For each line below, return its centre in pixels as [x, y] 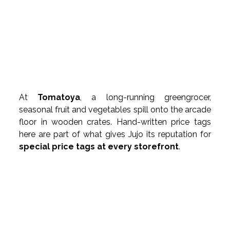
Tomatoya [59, 97]
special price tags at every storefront [99, 146]
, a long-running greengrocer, [146, 97]
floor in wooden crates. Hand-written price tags [115, 122]
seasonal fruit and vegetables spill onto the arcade [115, 109]
